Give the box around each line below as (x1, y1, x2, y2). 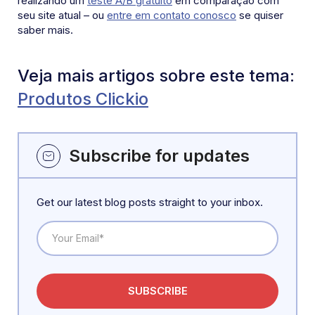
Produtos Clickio (18, 89, 148, 110)
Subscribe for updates (69, 145, 250, 166)
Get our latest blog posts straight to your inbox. (37, 195, 263, 209)
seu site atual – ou (18, 8, 107, 22)
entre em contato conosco (107, 8, 236, 22)
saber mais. (18, 23, 73, 37)
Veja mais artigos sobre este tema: (18, 65, 295, 86)
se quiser (236, 8, 283, 22)
